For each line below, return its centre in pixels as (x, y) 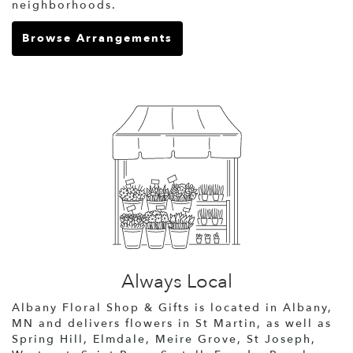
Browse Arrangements (97, 38)
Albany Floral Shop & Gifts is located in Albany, (172, 307)
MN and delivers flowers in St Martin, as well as (172, 323)
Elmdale (119, 339)
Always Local (176, 281)
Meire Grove (196, 339)
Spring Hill (48, 339)
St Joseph (279, 339)
